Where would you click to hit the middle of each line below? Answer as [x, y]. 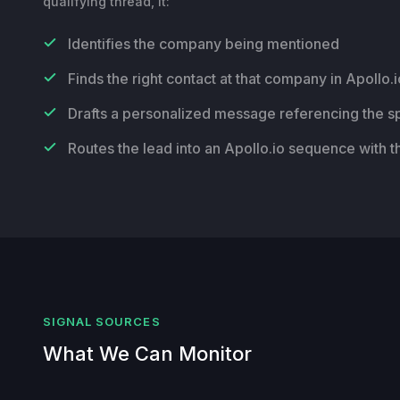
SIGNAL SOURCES [102, 321]
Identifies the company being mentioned [204, 43]
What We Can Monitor [147, 353]
